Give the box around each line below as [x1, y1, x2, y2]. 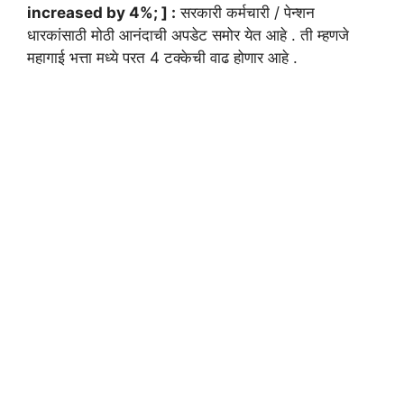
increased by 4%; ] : [27, 3, 176, 22]
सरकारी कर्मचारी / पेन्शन [176, 3, 315, 22]
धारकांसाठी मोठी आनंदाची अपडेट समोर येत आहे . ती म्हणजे [27, 25, 349, 44]
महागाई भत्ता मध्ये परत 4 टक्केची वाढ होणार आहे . [27, 48, 298, 67]
